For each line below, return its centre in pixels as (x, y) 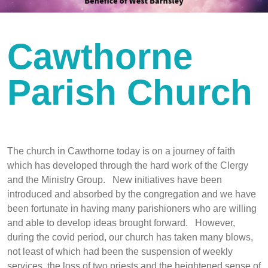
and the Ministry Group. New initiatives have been (115, 180)
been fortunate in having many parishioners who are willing (132, 209)
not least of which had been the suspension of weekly (120, 252)
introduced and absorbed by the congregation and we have (132, 194)
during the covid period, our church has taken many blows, (130, 237)
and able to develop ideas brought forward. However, (121, 223)
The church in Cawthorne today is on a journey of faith (121, 151)
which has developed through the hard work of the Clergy (128, 166)
